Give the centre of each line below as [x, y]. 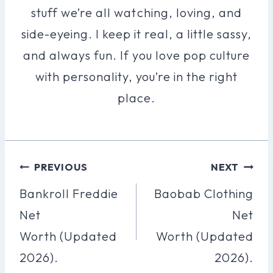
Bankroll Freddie [69, 193]
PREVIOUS [61, 167]
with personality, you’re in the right [136, 76]
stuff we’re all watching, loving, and [136, 12]
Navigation [60, 187]
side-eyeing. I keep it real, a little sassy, [136, 34]
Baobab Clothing [204, 193]
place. [136, 97]
